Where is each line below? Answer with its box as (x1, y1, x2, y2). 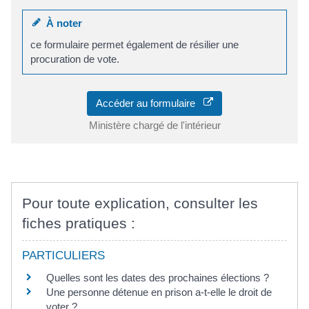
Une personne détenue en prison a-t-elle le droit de (46, 286, 272, 298)
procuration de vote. (30, 53, 120, 66)
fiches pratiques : (22, 215, 135, 231)
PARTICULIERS (22, 248, 105, 262)
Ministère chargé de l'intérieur (88, 119, 221, 131)
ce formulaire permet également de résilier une (30, 39, 239, 51)
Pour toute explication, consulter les (22, 195, 258, 211)
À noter (41, 17, 83, 29)
